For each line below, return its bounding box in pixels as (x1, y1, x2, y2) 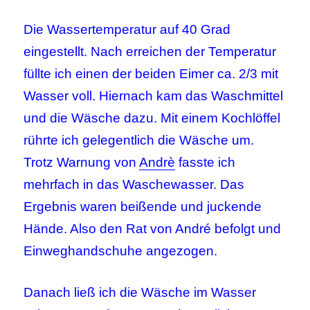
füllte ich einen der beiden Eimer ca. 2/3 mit (24, 66, 279, 81)
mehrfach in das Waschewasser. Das (24, 176, 245, 192)
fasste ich (175, 154, 236, 170)
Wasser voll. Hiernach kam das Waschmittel (24, 88, 284, 103)
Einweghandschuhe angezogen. (24, 243, 218, 258)
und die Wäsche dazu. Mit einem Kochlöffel (24, 110, 281, 125)
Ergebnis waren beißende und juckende (24, 199, 262, 214)
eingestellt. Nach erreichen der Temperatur (24, 44, 277, 59)
